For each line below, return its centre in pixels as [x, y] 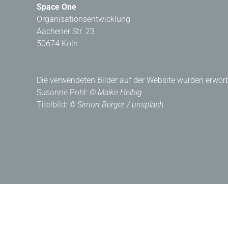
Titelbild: [53, 105]
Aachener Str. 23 [66, 31]
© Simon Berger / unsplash [117, 105]
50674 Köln [57, 44]
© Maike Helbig [116, 92]
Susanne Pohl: [63, 92]
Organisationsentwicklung [83, 19]
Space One [56, 7]
